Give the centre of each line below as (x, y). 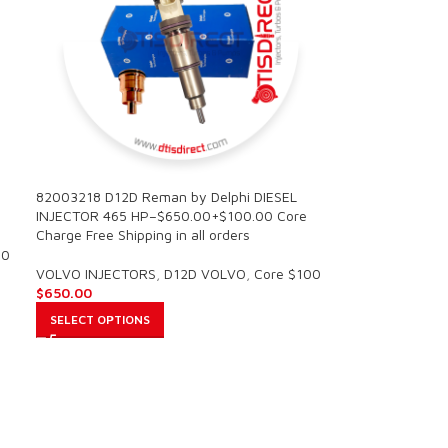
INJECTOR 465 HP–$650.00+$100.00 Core (171, 215)
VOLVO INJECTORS (95, 273)
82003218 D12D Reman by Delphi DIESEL (166, 196)
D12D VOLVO (204, 273)
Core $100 (287, 273)
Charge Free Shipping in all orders (142, 234)
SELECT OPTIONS (99, 319)
